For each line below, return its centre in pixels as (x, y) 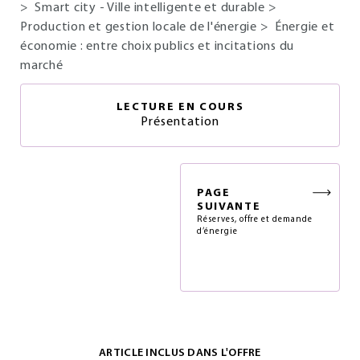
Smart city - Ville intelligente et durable (151, 8)
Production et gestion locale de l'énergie (140, 27)
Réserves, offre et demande (255, 220)
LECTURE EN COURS (180, 107)
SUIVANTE (229, 207)
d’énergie (217, 232)
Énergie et (305, 27)
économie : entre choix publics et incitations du (157, 47)
